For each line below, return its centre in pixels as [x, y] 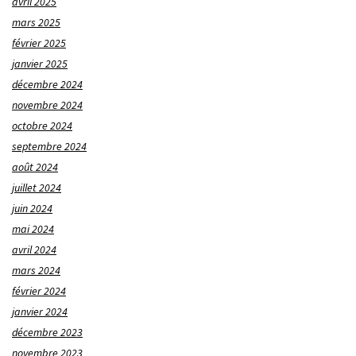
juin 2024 [32, 208]
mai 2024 [33, 228]
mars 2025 [36, 22]
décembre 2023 [47, 332]
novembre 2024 [47, 104]
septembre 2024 [49, 146]
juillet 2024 [37, 187]
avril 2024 [34, 249]
